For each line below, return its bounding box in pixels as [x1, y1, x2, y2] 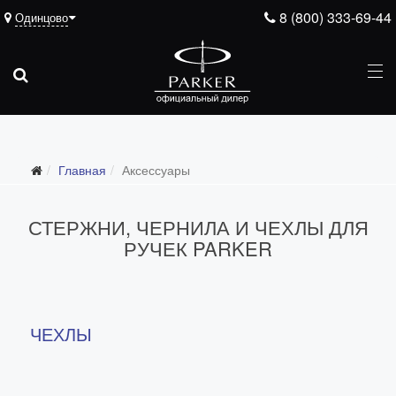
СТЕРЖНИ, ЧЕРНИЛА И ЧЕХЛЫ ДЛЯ [27, 213, 369, 240]
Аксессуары [122, 161, 190, 179]
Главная [58, 161, 106, 179]
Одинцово [15, 9, 68, 26]
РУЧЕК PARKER [124, 234, 272, 262]
